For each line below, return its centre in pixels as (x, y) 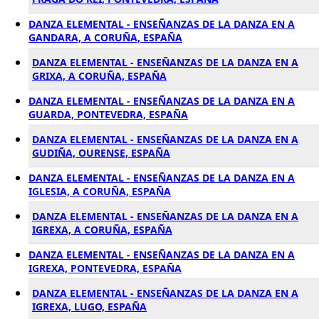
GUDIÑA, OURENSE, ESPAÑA (101, 153)
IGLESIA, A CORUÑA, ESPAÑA (100, 191)
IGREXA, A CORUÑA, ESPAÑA (102, 230)
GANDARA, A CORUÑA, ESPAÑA (105, 37)
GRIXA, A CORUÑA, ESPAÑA (99, 76)
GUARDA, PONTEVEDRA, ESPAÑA (108, 114)
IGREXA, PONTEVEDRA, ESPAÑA (105, 268)
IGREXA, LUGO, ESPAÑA (89, 307)
